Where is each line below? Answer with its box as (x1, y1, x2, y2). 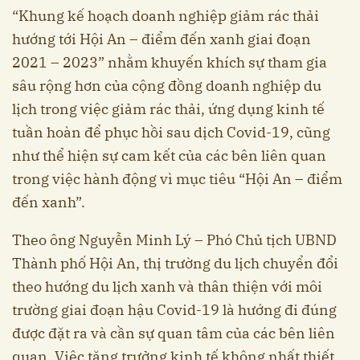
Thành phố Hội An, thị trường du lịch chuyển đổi (12, 254, 338, 273)
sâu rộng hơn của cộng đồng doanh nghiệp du (12, 76, 321, 96)
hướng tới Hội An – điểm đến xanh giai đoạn (12, 30, 311, 49)
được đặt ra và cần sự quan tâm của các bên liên (12, 324, 335, 343)
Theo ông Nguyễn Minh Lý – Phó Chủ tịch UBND (12, 231, 337, 250)
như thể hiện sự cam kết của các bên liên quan (12, 146, 326, 166)
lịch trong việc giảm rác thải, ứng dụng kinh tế (12, 100, 325, 119)
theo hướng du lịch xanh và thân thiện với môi (12, 277, 322, 297)
